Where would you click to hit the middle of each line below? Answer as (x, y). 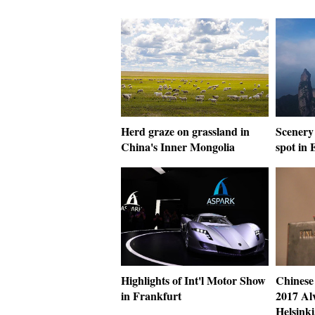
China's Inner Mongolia (178, 147)
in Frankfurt (151, 296)
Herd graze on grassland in (185, 131)
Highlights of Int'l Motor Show (193, 280)
